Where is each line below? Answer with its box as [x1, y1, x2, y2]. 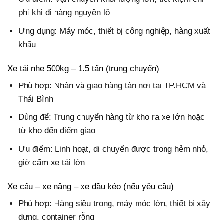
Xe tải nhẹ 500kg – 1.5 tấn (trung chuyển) [7, 63, 159, 73]
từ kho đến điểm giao [18, 126, 96, 136]
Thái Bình [18, 94, 54, 104]
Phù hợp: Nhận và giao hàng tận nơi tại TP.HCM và [18, 81, 206, 91]
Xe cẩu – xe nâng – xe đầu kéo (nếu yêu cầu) [7, 181, 174, 191]
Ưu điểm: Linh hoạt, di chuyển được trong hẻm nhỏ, [18, 144, 209, 154]
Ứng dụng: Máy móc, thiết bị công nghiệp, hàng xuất [18, 26, 211, 36]
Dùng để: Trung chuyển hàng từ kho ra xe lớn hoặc [18, 112, 205, 122]
